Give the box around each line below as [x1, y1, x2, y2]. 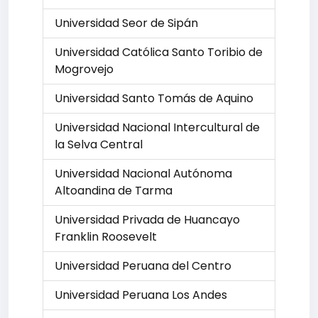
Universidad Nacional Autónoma [55, 165, 232, 182]
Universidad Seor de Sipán [55, 15, 198, 31]
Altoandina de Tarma [55, 182, 172, 199]
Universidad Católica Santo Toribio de [55, 44, 263, 60]
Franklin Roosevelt [55, 229, 157, 245]
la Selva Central [55, 136, 143, 153]
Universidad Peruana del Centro [55, 258, 231, 274]
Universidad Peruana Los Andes [55, 287, 227, 303]
